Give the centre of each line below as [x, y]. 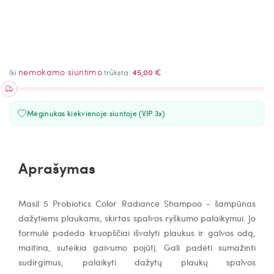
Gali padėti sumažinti [210, 247]
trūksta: [117, 72]
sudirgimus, [50, 261]
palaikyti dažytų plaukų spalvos [169, 261]
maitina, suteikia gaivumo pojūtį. [91, 247]
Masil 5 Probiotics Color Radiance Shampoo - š [118, 203]
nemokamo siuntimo [60, 71]
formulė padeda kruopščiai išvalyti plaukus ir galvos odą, [137, 232]
